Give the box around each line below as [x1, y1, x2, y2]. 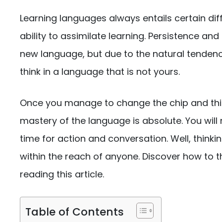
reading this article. [20, 168, 104, 181]
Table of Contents [25, 204, 124, 220]
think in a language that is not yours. [20, 65, 180, 78]
